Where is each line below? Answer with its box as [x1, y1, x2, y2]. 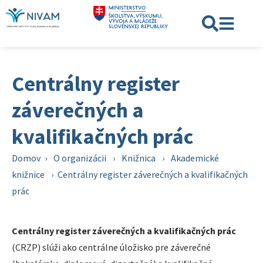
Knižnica [122, 152, 156, 164]
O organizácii [53, 152, 106, 164]
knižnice [12, 168, 45, 180]
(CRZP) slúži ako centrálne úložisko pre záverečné [12, 241, 211, 253]
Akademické [171, 152, 219, 164]
